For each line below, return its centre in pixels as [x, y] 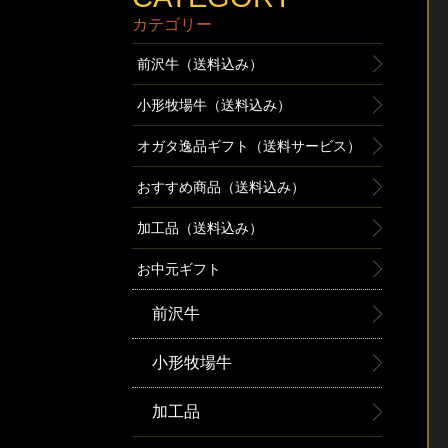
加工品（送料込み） [200, 228]
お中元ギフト [179, 269]
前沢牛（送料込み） [200, 64]
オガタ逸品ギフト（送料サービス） [249, 146]
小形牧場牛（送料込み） [214, 105]
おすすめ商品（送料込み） [221, 187]
